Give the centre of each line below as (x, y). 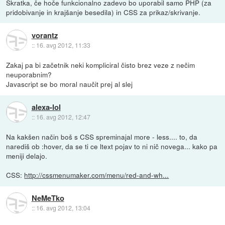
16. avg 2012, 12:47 (63, 117)
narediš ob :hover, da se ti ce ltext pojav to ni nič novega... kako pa (112, 146)
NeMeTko (48, 198)
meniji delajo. (27, 156)
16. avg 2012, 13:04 (63, 207)
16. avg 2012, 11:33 (63, 45)
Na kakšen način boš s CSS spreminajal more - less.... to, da (102, 137)
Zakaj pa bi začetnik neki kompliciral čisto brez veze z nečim (101, 65)
